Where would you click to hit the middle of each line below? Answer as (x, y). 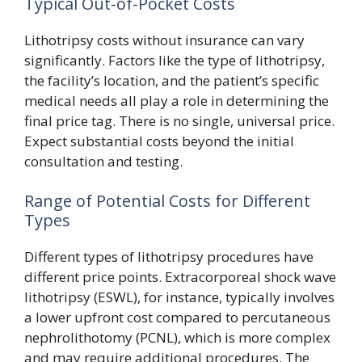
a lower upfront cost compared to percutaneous (177, 317)
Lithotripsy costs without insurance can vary (164, 40)
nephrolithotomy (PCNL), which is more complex (177, 337)
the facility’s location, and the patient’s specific (172, 80)
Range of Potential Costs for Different (167, 201)
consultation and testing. (103, 161)
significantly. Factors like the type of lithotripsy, (175, 60)
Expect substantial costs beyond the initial (159, 141)
